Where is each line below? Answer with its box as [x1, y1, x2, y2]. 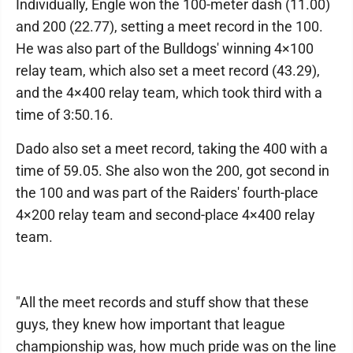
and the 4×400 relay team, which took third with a [16, 84, 322, 101]
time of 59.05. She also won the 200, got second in [16, 162, 329, 179]
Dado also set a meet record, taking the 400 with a [16, 140, 328, 157]
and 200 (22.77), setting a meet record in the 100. [16, 18, 323, 35]
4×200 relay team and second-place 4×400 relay [16, 206, 315, 223]
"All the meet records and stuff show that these [16, 294, 309, 310]
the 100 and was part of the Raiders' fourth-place [16, 184, 318, 201]
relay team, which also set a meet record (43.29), [16, 62, 320, 79]
